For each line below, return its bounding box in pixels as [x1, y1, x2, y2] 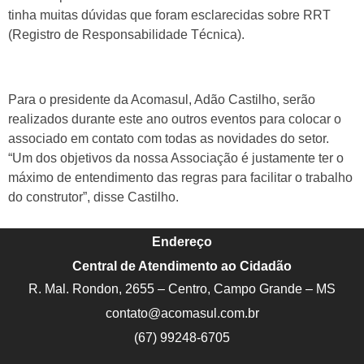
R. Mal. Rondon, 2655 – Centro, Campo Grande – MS [28, 281, 336, 296]
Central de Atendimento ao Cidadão [72, 258, 292, 273]
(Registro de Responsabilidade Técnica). [8, 27, 245, 41]
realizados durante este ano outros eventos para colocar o [8, 111, 341, 126]
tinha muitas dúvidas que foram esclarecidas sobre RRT [8, 7, 331, 22]
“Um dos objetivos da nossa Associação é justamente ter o [8, 150, 344, 165]
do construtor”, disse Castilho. [8, 189, 179, 204]
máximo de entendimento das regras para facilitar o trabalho [8, 170, 353, 184]
